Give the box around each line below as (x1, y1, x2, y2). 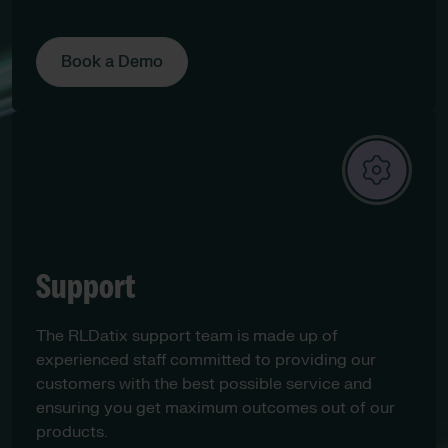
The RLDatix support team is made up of (36, 326, 338, 347)
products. (36, 422, 107, 443)
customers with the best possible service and (36, 374, 372, 395)
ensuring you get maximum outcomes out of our (36, 398, 395, 419)
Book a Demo (61, 52, 163, 73)
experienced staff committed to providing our (36, 350, 376, 371)
